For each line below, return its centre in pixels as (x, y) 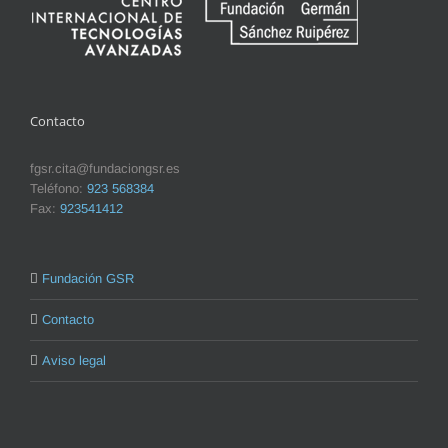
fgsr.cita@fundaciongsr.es (105, 168)
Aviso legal (74, 360)
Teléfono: (58, 188)
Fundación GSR (88, 278)
